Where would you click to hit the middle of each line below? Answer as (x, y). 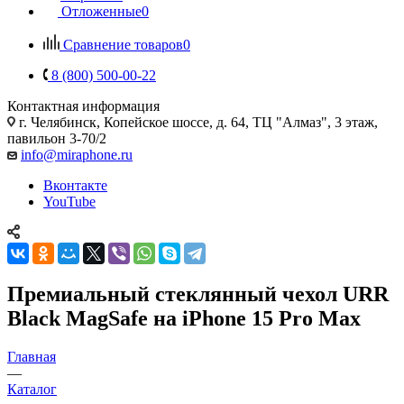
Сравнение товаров (123, 44)
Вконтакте (75, 185)
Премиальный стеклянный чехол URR (198, 294)
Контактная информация (83, 106)
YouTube (69, 201)
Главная (32, 356)
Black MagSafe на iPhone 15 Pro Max (184, 318)
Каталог (32, 389)
